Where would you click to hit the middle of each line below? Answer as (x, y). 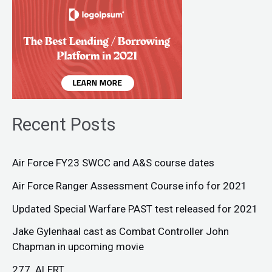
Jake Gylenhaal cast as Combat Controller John (121, 232)
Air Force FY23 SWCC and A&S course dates (113, 163)
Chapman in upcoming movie (78, 247)
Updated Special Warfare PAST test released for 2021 (135, 209)
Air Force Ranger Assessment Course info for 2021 (130, 185)
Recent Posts (64, 125)
